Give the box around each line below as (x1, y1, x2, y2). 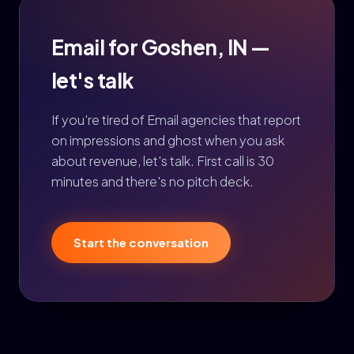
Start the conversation (73, 235, 209, 250)
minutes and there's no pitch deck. (51, 173, 254, 190)
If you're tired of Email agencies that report (51, 111, 301, 128)
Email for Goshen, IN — (51, 34, 270, 60)
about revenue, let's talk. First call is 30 (51, 153, 274, 169)
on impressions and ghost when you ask (51, 132, 284, 149)
